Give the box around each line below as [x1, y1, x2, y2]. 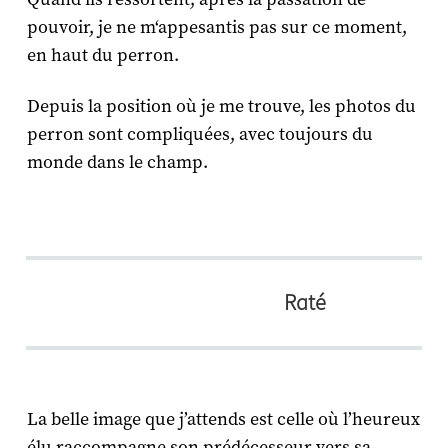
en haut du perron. [26, 43, 179, 67]
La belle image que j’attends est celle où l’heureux [26, 407, 420, 431]
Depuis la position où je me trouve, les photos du [26, 94, 416, 118]
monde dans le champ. [26, 150, 212, 174]
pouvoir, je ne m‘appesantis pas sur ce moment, [26, 15, 407, 39]
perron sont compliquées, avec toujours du [26, 122, 373, 146]
